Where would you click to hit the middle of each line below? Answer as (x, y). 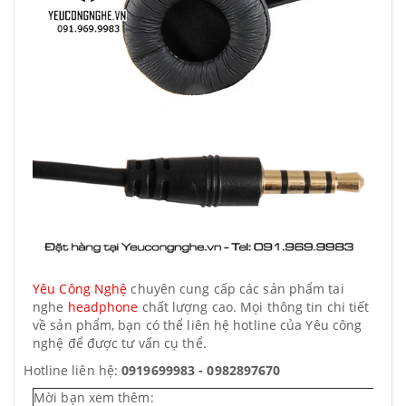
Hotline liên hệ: (73, 370)
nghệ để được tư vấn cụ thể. (120, 343)
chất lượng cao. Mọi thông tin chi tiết (254, 307)
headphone (103, 307)
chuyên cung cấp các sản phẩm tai (236, 289)
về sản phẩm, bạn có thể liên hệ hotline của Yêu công (198, 325)
